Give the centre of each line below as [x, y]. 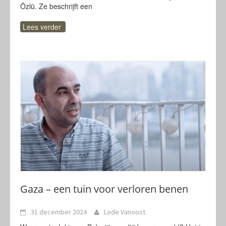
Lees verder [42, 27]
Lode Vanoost [125, 212]
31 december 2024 [59, 212]
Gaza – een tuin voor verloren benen [104, 189]
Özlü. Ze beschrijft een [56, 6]
